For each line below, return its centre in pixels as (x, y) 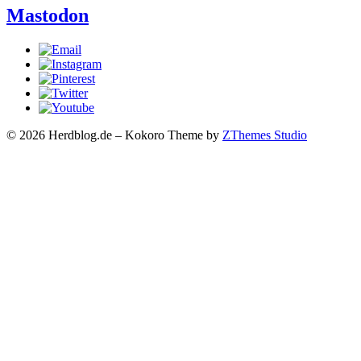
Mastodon (48, 15)
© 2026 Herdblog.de (61, 135)
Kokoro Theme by (174, 135)
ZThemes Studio (265, 135)
